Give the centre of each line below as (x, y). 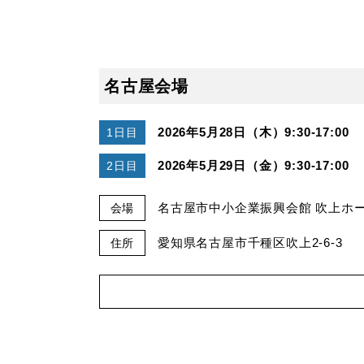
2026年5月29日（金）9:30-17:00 (253, 165)
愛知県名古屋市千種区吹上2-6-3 (250, 242)
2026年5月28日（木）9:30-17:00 (253, 132)
